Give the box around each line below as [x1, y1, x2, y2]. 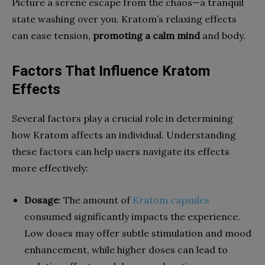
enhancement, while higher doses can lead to [24, 243, 228, 256]
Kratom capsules [132, 193, 209, 206]
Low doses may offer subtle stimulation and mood [24, 227, 251, 239]
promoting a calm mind [91, 29, 202, 41]
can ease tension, [12, 29, 91, 41]
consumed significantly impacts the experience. [24, 210, 240, 222]
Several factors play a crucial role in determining [12, 112, 233, 124]
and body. [202, 29, 245, 41]
